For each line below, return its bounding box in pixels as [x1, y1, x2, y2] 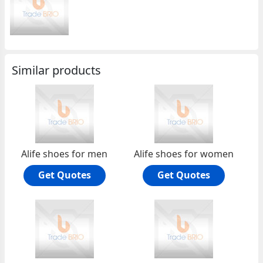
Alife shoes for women [134, 147, 234, 160]
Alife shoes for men [21, 147, 108, 160]
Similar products [12, 62, 102, 78]
